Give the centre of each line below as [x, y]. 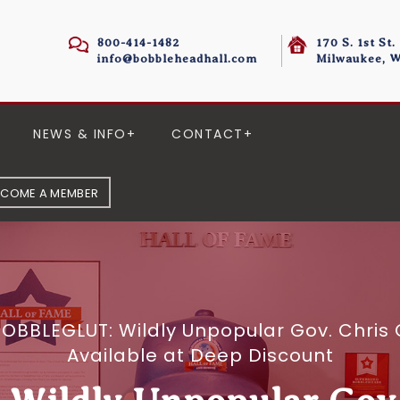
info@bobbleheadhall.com [177, 58]
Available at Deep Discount [200, 355]
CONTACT [208, 134]
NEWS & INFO [80, 134]
